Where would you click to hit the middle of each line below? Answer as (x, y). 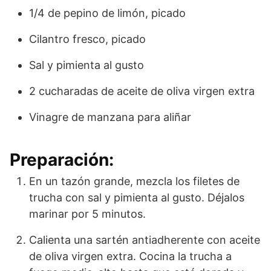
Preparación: (62, 160)
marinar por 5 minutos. (87, 214)
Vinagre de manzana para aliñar (110, 117)
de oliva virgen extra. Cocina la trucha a (130, 256)
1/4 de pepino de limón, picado (107, 13)
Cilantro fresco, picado (87, 39)
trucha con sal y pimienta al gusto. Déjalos (137, 198)
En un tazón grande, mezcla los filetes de (134, 181)
